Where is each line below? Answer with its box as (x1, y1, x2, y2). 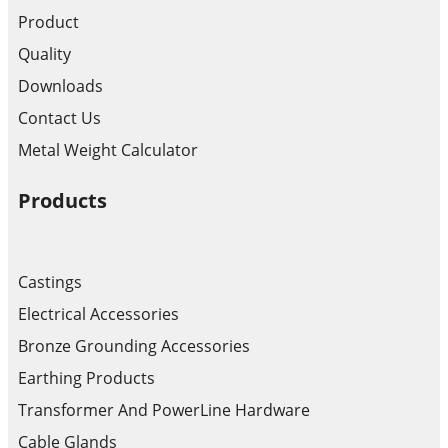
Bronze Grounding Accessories (18, 335, 250, 358)
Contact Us (18, 107, 101, 130)
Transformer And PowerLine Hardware (18, 399, 310, 422)
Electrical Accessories (18, 303, 179, 326)
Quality (18, 43, 71, 66)
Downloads (18, 75, 103, 98)
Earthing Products (18, 367, 155, 390)
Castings (18, 271, 82, 294)
